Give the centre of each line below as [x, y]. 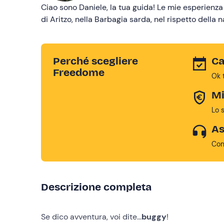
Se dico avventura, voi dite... [91, 217]
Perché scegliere [95, 61]
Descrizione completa [96, 187]
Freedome [79, 72]
